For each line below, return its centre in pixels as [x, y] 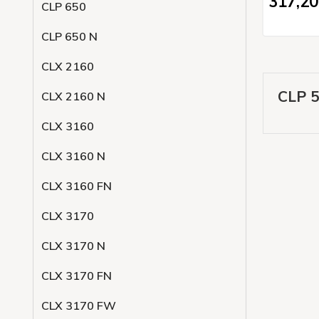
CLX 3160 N [73, 156]
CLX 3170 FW [79, 305]
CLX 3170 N [73, 246]
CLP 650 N [69, 36]
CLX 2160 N [73, 96]
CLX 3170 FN [77, 276]
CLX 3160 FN [77, 186]
